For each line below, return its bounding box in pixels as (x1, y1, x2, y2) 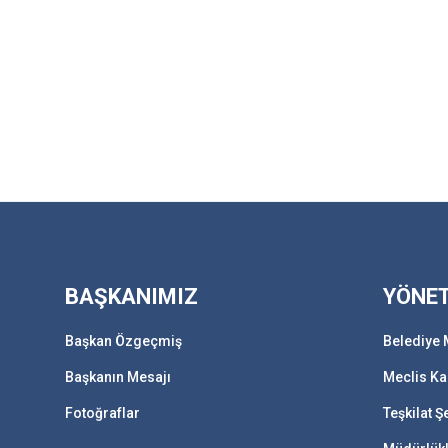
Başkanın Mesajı (64, 369, 171, 385)
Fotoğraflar (64, 405, 140, 421)
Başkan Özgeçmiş (64, 333, 182, 349)
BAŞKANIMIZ (64, 284, 198, 309)
